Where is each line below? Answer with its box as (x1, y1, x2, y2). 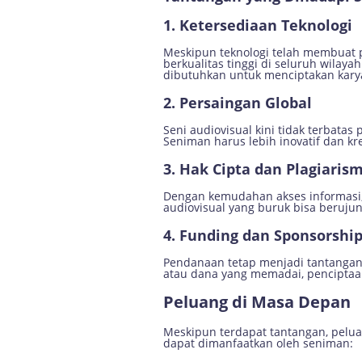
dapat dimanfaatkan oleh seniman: (163, 335, 353, 351)
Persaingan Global (179, 93, 312, 112)
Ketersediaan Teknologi (179, 15, 352, 35)
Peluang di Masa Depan (163, 291, 351, 313)
